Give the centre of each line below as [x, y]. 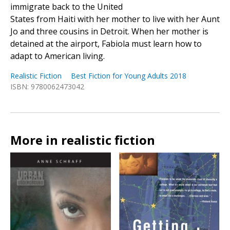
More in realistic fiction [83, 140]
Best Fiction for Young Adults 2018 [129, 76]
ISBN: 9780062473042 [47, 87]
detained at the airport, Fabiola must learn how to [106, 44]
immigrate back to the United [66, 7]
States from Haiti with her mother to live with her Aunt [115, 19]
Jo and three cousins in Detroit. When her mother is [109, 32]
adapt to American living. [57, 56]
